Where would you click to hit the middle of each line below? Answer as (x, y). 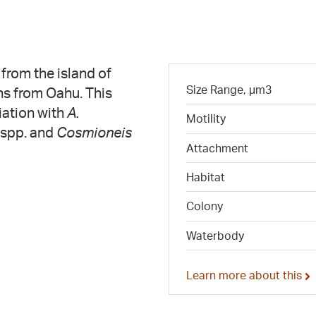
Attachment (217, 148)
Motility (206, 119)
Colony (205, 206)
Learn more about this (245, 275)
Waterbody (215, 235)
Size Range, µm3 (229, 89)
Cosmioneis (94, 132)
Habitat (206, 177)
